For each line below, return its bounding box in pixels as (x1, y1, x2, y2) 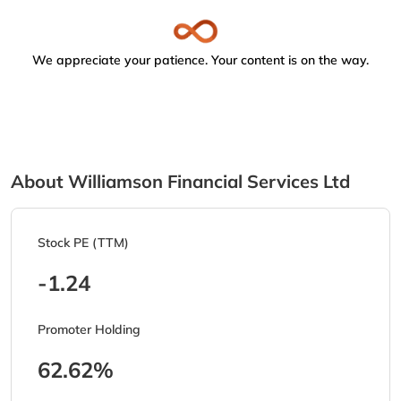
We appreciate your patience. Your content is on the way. (32, 52, 369, 69)
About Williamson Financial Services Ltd (11, 170, 350, 193)
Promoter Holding (38, 321, 141, 338)
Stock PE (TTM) (38, 235, 129, 252)
